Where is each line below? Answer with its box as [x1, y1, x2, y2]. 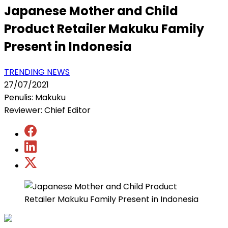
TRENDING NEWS [4, 66, 70, 78]
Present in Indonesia [4, 38, 132, 55]
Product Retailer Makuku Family [4, 20, 204, 37]
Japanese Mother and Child [4, 2, 178, 19]
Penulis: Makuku [4, 91, 66, 103]
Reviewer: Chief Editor [4, 104, 91, 116]
